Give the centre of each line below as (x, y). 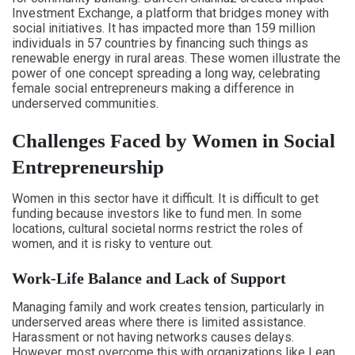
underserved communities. (85, 103)
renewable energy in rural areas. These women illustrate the (176, 58)
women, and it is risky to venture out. (113, 244)
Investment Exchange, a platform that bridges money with (170, 13)
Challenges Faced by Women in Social (174, 141)
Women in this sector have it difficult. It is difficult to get (165, 198)
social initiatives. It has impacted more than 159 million (164, 28)
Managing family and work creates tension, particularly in (168, 307)
